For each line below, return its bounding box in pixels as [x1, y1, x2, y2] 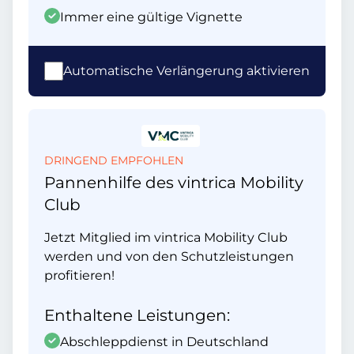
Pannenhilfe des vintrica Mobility [44, 173, 303, 192]
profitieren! [44, 268, 115, 283]
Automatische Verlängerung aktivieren [63, 63, 310, 78]
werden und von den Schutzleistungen [44, 249, 294, 264]
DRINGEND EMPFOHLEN [44, 153, 183, 168]
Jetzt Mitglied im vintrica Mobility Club [44, 230, 288, 245]
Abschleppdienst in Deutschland [60, 334, 269, 349]
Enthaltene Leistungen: [44, 306, 230, 325]
